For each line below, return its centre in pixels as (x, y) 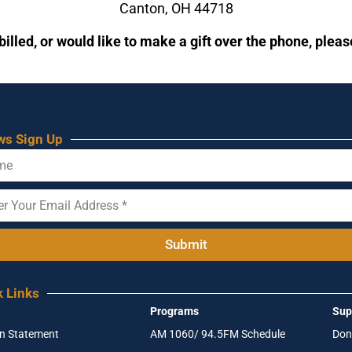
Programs (174, 311)
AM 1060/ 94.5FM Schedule (217, 334)
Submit (187, 244)
